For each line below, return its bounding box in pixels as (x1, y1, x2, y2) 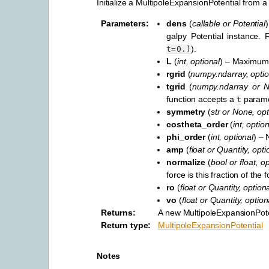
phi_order (166, 132, 206, 142)
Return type (101, 220, 148, 231)
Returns (101, 208, 133, 218)
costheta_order (166, 119, 228, 130)
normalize (166, 157, 206, 168)
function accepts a (166, 94, 237, 104)
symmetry (166, 107, 206, 117)
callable (192, 19, 220, 29)
